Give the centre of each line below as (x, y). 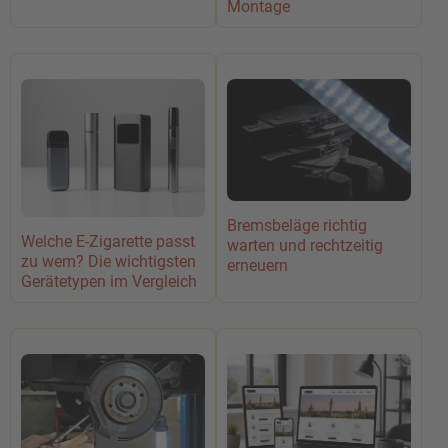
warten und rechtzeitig (305, 246)
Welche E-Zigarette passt (108, 241)
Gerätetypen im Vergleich (109, 281)
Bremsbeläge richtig (297, 226)
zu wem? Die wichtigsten (108, 261)
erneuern (257, 266)
